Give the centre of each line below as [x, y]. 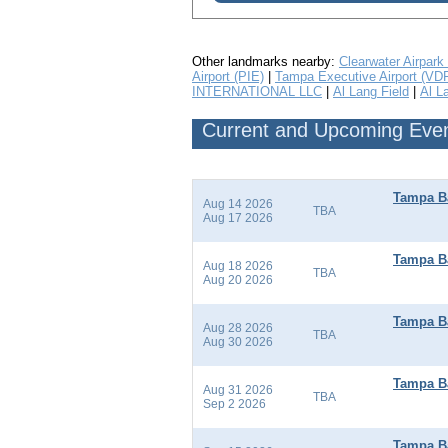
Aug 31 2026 [238, 390]
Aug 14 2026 [238, 204]
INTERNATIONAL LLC [257, 92]
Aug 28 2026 [238, 328]
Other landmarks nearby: [265, 62]
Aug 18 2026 [238, 266]
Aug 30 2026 [238, 342]
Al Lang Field [371, 92]
